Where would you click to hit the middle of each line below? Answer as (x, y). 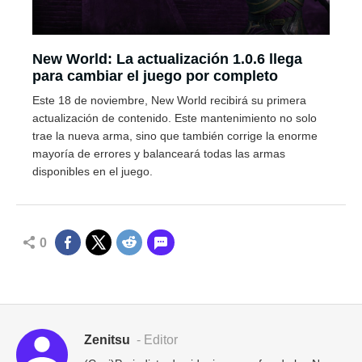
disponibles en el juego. (93, 171)
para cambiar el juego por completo (155, 76)
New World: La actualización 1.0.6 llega (167, 59)
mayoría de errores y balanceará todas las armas (159, 154)
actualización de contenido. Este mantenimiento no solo (175, 118)
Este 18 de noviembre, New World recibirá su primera (169, 100)
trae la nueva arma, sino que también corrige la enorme (175, 136)
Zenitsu (107, 340)
